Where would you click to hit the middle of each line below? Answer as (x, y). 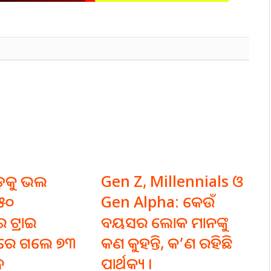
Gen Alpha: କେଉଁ (158, 202)
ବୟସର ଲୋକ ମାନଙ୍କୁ (164, 222)
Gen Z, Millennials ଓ (172, 181)
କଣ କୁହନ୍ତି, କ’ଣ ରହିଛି (166, 243)
